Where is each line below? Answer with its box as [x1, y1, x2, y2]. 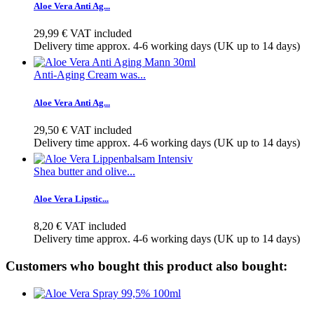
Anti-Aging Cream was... [34, 69, 146, 81]
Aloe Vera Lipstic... [34, 193, 109, 204]
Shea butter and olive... [34, 165, 135, 177]
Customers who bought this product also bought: [6, 258, 287, 273]
